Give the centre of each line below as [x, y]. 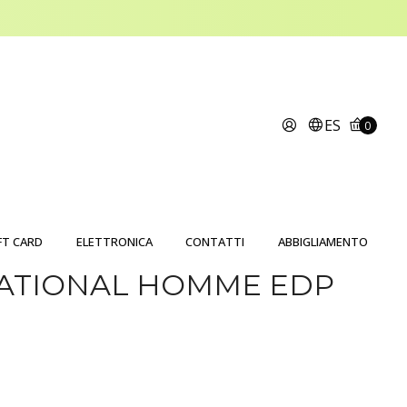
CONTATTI [215, 242]
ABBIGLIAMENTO [323, 242]
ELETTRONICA [114, 242]
